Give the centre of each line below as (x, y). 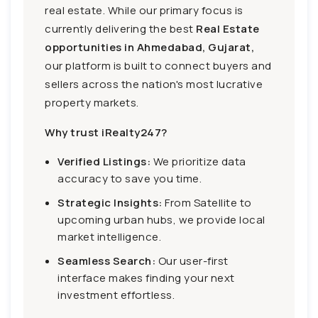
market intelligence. (109, 236)
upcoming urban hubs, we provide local (161, 219)
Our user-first (192, 261)
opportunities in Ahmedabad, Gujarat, (149, 47)
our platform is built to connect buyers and (158, 65)
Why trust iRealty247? (106, 132)
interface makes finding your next (146, 278)
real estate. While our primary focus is (144, 10)
